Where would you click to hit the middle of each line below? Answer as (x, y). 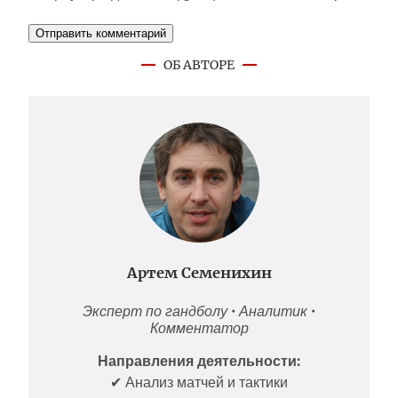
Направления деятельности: (199, 361)
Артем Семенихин (199, 272)
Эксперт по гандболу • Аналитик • (199, 311)
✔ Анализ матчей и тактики (199, 382)
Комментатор (199, 328)
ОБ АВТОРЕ (199, 64)
